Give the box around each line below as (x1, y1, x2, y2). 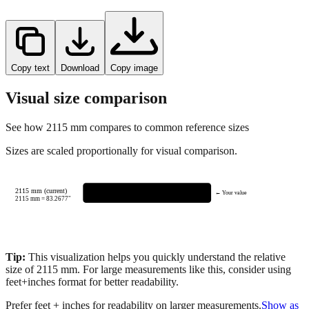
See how (6, 97, 46, 109)
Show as (261, 275, 299, 287)
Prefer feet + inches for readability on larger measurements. (6, 275, 261, 287)
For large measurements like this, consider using (80, 239, 291, 251)
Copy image (110, 38, 158, 49)
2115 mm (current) (15, 162, 68, 170)
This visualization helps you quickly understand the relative (26, 226, 286, 239)
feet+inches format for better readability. (6, 251, 179, 263)
